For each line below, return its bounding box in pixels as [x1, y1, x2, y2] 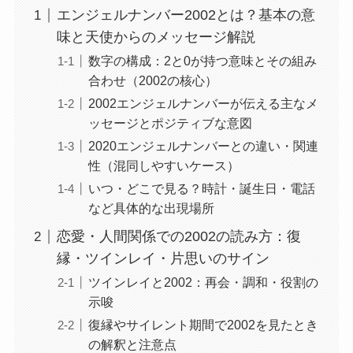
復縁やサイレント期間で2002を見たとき [87, 318, 318, 333]
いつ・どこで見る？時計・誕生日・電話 [87, 181, 315, 196]
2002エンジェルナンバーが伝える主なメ [87, 96, 318, 111]
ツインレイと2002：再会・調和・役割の [87, 275, 318, 290]
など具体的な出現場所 [87, 201, 214, 216]
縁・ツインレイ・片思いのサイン [56, 251, 269, 267]
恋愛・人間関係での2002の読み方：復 [56, 229, 301, 245]
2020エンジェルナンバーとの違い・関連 [87, 139, 318, 154]
